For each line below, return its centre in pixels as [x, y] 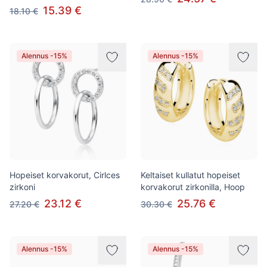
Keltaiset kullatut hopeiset [190, 175]
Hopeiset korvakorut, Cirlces [65, 175]
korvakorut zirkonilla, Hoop [193, 187]
